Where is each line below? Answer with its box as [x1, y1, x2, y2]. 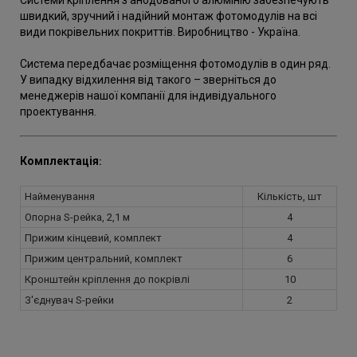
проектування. [20, 105, 96, 119]
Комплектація [20, 155, 99, 168]
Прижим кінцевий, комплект [25, 232, 162, 245]
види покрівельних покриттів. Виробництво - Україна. [20, 25, 300, 39]
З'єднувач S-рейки [25, 294, 114, 307]
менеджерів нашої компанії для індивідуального [20, 89, 277, 103]
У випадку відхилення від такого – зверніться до [20, 73, 277, 87]
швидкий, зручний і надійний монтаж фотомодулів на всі [20, 10, 317, 23]
